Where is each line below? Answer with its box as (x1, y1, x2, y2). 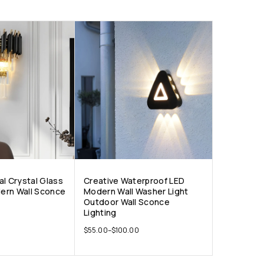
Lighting (84, 207, 117, 219)
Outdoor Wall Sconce (84, 196, 170, 208)
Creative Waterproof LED (84, 175, 185, 187)
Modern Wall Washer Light (84, 186, 189, 197)
